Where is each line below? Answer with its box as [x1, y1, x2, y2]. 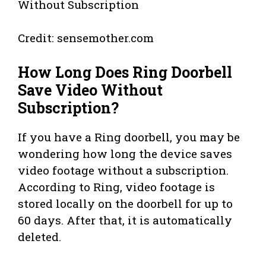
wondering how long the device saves [18, 145, 232, 161]
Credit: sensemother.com [18, 30, 154, 46]
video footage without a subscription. [18, 162, 229, 178]
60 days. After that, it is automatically [18, 212, 232, 227]
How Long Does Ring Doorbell [18, 62, 232, 82]
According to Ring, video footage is [18, 179, 215, 194]
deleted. [18, 229, 61, 244]
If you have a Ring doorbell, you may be [18, 129, 240, 144]
